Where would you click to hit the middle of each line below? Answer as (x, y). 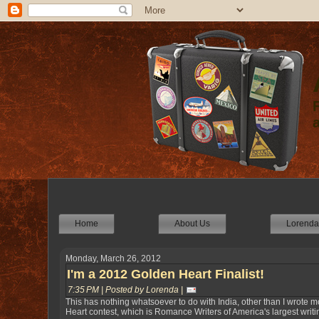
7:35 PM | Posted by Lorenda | (126, 290)
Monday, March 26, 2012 (113, 258)
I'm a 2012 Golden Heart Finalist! (165, 274)
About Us (193, 224)
